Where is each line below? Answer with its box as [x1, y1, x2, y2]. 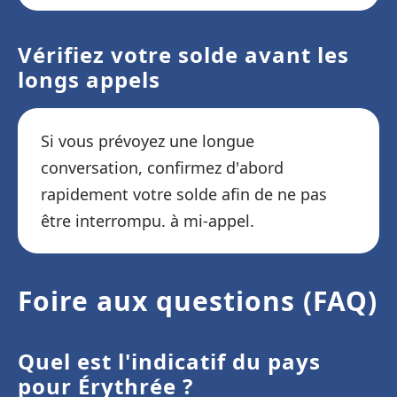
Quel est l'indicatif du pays [18, 346, 321, 376]
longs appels [18, 65, 160, 94]
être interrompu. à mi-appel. [41, 210, 254, 231]
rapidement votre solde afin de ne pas [41, 183, 327, 205]
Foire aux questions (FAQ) [18, 283, 378, 319]
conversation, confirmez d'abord [41, 157, 284, 178]
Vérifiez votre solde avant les [18, 40, 349, 69]
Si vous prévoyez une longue [41, 130, 254, 152]
